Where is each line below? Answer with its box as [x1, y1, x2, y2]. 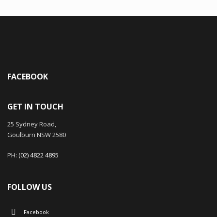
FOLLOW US [7, 182, 52, 193]
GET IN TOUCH [7, 101, 63, 112]
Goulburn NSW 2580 [7, 130, 66, 139]
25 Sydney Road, [7, 120, 56, 129]
